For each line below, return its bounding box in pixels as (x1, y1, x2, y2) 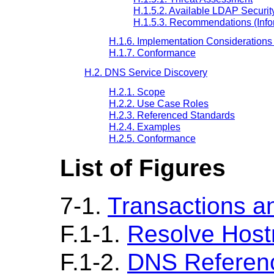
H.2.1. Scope (109, 86, 165, 97)
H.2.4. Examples (109, 121, 180, 132)
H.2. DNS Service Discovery (84, 67, 207, 78)
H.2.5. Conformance (109, 133, 196, 144)
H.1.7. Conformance (109, 48, 196, 59)
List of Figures (60, 154, 226, 181)
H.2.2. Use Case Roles (109, 98, 209, 109)
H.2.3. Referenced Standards (109, 109, 235, 120)
